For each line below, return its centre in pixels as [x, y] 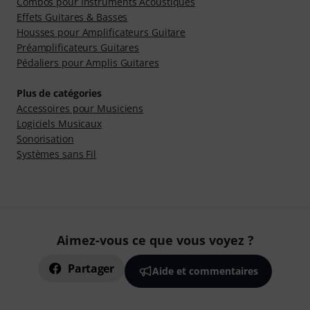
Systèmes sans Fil [57, 154]
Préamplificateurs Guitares [78, 48]
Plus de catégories [60, 93]
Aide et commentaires [205, 271]
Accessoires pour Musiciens [80, 109]
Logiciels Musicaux [60, 124]
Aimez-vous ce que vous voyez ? [155, 240]
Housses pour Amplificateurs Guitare [101, 33]
